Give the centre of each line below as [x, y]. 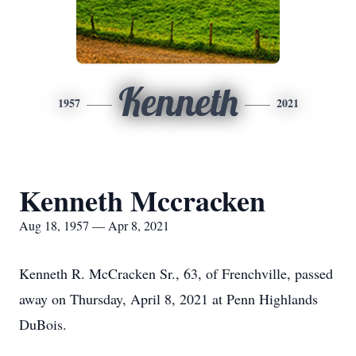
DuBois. [43, 324]
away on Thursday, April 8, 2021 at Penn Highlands [168, 299]
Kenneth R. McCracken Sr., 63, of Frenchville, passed [176, 273]
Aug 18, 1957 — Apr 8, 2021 [94, 225]
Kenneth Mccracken [142, 200]
